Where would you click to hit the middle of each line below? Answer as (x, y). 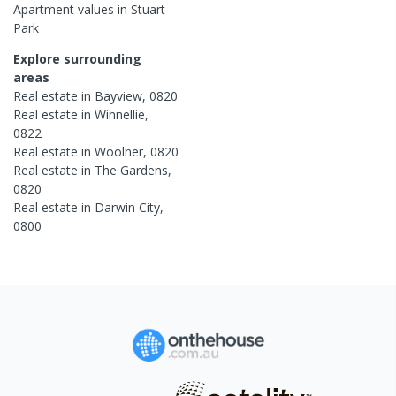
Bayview (118, 95)
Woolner (119, 151)
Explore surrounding (77, 58)
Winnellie (120, 114)
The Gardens (131, 170)
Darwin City (127, 207)
